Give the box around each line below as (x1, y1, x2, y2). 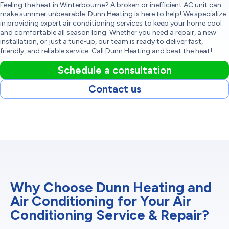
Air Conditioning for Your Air (10, 193, 191, 210)
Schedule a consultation (57, 64, 172, 76)
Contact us (88, 83, 141, 95)
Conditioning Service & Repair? (10, 207, 209, 223)
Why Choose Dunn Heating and (10, 179, 212, 196)
